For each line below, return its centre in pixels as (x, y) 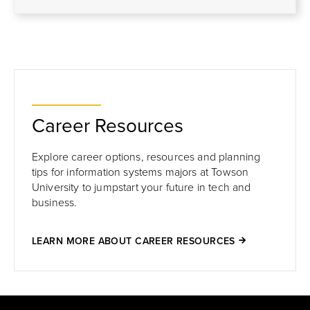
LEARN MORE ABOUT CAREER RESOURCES (134, 241)
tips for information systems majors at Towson (140, 172)
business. (55, 203)
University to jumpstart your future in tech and (142, 188)
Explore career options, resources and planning (146, 157)
